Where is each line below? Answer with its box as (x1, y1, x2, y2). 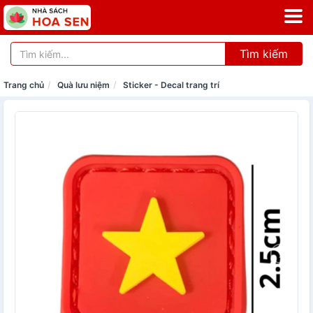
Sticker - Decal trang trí (123, 80, 219, 90)
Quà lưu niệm (57, 80, 110, 90)
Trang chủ (3, 80, 44, 90)
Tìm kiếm (240, 47, 288, 61)
